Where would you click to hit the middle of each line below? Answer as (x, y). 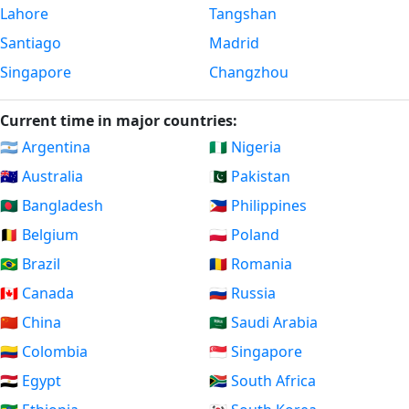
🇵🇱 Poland (244, 235)
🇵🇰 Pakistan (250, 177)
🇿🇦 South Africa (262, 381)
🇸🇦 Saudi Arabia (263, 323)
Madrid (234, 43)
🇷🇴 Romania (251, 264)
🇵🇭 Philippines (258, 206)
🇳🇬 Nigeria (245, 147)
